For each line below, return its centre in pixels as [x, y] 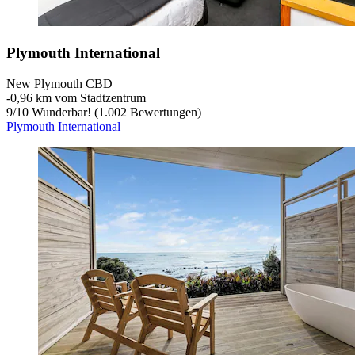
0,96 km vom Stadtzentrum [78, 97]
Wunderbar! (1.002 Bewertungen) [115, 112]
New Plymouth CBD [59, 83]
